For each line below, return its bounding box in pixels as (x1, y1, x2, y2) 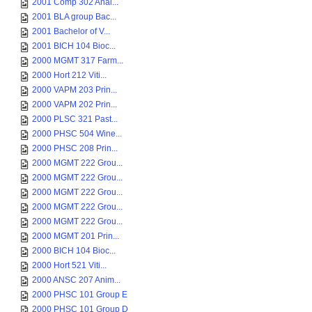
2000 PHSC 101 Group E (32, 290, 127, 299)
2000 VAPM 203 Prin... (32, 85, 117, 95)
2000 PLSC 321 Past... (32, 114, 118, 124)
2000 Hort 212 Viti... (32, 70, 107, 80)
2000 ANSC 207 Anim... (32, 275, 120, 285)
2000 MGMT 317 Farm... (32, 56, 123, 65)
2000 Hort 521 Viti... (32, 260, 107, 270)
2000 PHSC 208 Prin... (32, 143, 118, 153)
